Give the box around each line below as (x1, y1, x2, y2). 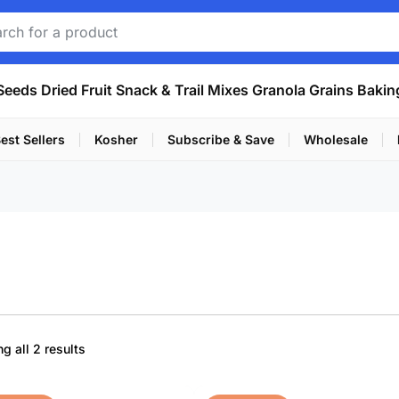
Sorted (84, 340, 124, 355)
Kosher (94, 132, 138, 147)
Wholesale (304, 132, 368, 147)
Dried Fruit (40, 81, 112, 99)
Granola (251, 81, 305, 99)
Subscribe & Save (167, 132, 274, 147)
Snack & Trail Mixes (115, 81, 248, 99)
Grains (308, 81, 354, 99)
